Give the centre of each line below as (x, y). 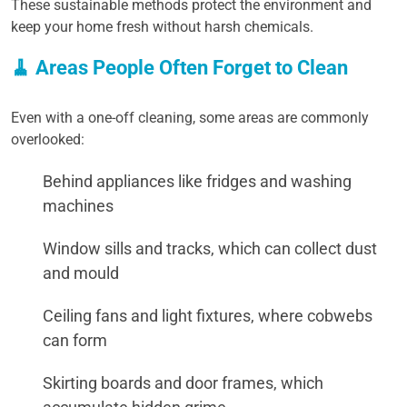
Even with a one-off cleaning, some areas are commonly (190, 118)
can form (75, 340)
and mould (81, 273)
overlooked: (48, 139)
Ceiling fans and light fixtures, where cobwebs (208, 316)
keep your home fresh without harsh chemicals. (162, 27)
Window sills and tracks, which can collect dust (210, 248)
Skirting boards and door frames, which (183, 383)
